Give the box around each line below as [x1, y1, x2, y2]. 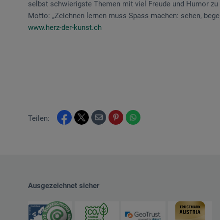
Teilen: [28, 114, 50, 123]
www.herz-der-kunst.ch [28, 23, 102, 32]
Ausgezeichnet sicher [28, 181, 99, 191]
